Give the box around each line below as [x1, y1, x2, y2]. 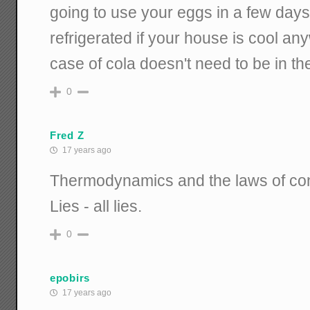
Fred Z [50, 129, 84, 142]
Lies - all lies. [50, 197, 143, 215]
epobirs [50, 272, 90, 284]
